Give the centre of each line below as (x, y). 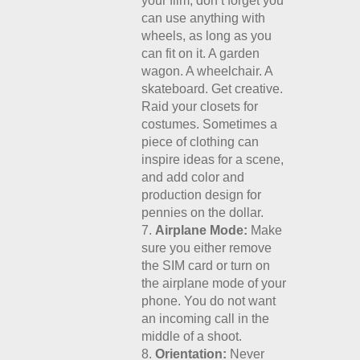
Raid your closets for (200, 106)
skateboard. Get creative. (213, 89)
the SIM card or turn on (206, 266)
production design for (202, 195)
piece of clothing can (200, 142)
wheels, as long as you (207, 36)
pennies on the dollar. (203, 213)
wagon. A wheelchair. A (207, 71)
